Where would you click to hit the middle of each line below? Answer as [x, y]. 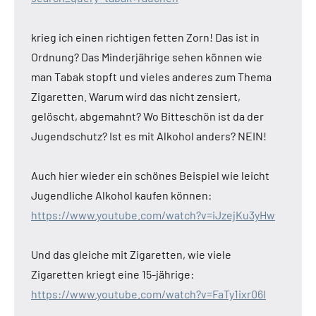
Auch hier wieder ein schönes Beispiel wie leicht [150, 176]
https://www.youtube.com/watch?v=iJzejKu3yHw [153, 215]
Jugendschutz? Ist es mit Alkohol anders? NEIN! [149, 136]
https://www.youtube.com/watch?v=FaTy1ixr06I [148, 294]
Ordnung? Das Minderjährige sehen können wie [147, 57]
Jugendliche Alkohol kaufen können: [121, 195]
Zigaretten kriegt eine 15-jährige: [113, 274]
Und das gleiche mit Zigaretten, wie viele [131, 255]
